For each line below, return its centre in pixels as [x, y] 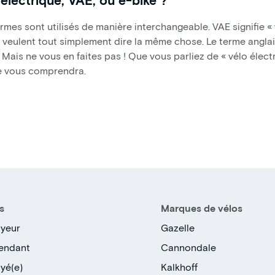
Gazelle [178, 228]
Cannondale [189, 247]
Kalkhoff [180, 267]
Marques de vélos [202, 208]
